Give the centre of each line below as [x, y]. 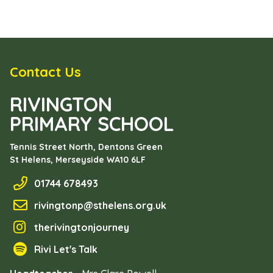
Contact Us [45, 72]
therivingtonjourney [82, 227]
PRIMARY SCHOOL [92, 124]
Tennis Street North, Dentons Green [86, 147]
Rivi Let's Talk [66, 249]
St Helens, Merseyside [58, 160]
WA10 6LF [126, 160]
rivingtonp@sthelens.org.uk [100, 205]
